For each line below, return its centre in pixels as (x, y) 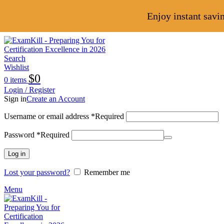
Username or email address (47, 116)
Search (15, 58)
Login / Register (29, 90)
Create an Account (56, 99)
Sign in (15, 99)
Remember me (107, 172)
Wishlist (16, 67)
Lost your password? (37, 172)
